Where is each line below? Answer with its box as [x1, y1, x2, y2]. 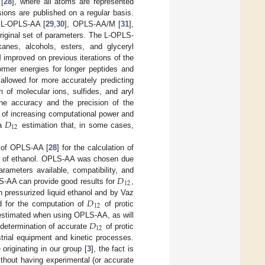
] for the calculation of [57, 143, 134, 152]
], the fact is [91, 244, 134, 253]
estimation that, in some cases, [18, 120, 134, 130]
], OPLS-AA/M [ [64, 19, 121, 28]
